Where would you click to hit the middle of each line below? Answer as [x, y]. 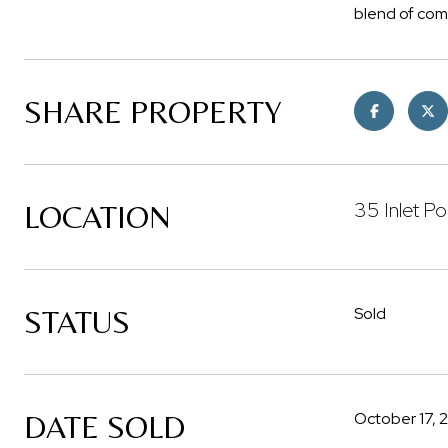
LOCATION [97, 216]
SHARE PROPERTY [153, 111]
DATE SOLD [104, 426]
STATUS [77, 321]
